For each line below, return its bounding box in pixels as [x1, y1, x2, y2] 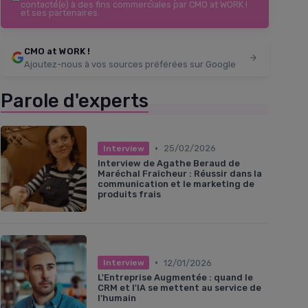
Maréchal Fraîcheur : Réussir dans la [98, 168, 262, 179]
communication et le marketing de [98, 178, 254, 189]
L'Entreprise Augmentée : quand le [98, 272, 253, 283]
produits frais [98, 188, 161, 199]
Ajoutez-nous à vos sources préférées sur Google [24, 59, 236, 70]
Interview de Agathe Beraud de [98, 157, 240, 168]
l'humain [98, 293, 136, 304]
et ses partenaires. [21, 8, 100, 19]
